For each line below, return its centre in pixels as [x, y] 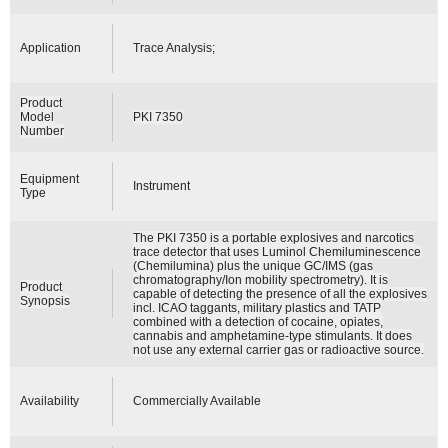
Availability [50, 400]
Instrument [162, 185]
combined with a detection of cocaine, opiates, [258, 321]
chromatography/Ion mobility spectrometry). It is [261, 279]
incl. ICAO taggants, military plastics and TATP [257, 307]
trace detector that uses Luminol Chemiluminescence [277, 251]
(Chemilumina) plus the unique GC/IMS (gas [253, 265]
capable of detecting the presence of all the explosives [280, 293]
